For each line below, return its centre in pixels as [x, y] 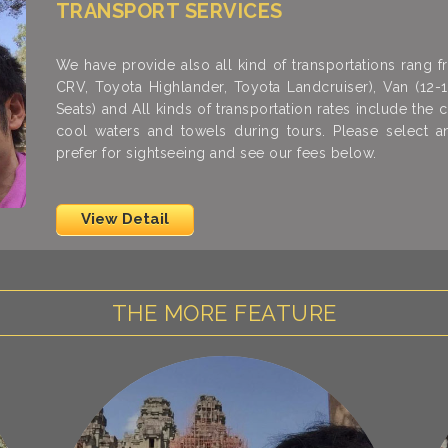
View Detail [124, 218]
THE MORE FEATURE [224, 312]
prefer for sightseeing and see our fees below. [216, 152]
